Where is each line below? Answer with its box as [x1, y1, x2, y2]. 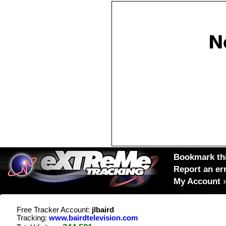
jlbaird [92, 206, 114, 214]
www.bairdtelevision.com [49, 214, 138, 222]
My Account [174, 176, 220, 186]
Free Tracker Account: [17, 206, 92, 214]
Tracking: [17, 214, 49, 222]
